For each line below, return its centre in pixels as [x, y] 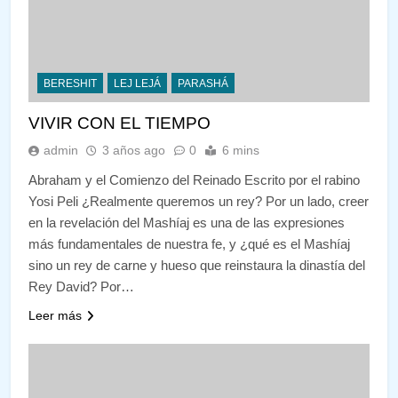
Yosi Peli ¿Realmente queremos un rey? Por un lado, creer [199, 201]
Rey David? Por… [81, 286]
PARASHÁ [203, 83]
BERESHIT [70, 83]
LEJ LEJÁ [137, 83]
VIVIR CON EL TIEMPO [119, 123]
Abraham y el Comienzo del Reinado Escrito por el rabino [194, 179]
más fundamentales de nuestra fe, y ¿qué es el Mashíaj [189, 243]
